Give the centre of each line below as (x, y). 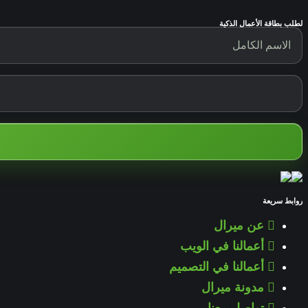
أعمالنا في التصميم (217, 267)
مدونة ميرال (233, 288)
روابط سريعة (283, 201)
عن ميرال (239, 226)
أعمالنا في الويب (222, 246)
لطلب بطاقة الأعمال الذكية (261, 24)
